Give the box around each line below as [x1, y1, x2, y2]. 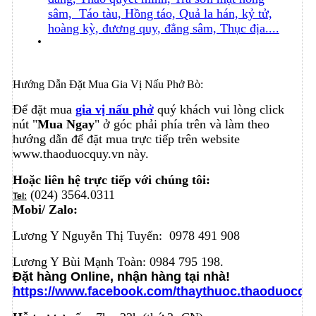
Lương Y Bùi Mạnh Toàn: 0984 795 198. [12, 254, 224, 269]
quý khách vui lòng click [153, 102, 284, 116]
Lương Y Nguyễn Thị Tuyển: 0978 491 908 [12, 228, 240, 243]
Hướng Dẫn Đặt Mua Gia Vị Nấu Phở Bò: [12, 78, 203, 90]
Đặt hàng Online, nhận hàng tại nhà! [12, 269, 230, 284]
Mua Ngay [37, 116, 95, 131]
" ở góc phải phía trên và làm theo [94, 116, 269, 131]
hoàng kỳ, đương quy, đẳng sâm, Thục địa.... [47, 21, 279, 36]
